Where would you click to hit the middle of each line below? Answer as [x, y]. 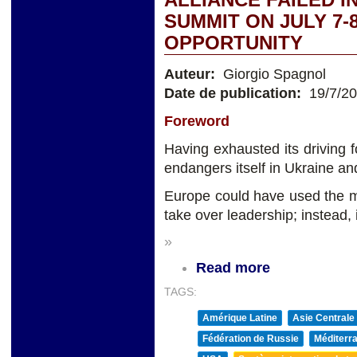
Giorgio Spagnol [273, 75]
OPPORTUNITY [233, 43]
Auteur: [192, 75]
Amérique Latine [240, 318]
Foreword [197, 122]
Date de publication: [235, 94]
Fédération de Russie [251, 338]
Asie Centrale [324, 318]
